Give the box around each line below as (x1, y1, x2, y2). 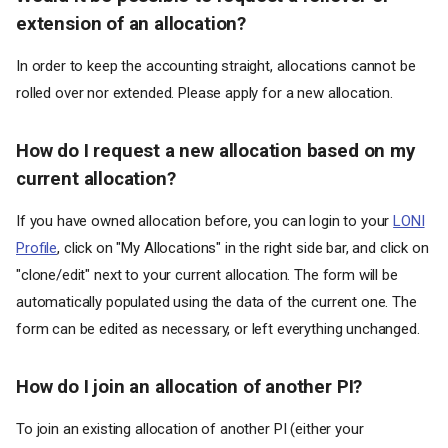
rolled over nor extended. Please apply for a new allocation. (16, 84, 394, 102)
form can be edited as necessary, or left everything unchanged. (16, 320, 420, 338)
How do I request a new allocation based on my (16, 140, 415, 162)
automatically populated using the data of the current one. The (16, 293, 417, 311)
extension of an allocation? (16, 13, 246, 35)
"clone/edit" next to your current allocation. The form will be (16, 266, 398, 284)
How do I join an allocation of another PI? (16, 376, 363, 398)
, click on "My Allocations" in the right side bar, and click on (57, 239, 429, 257)
